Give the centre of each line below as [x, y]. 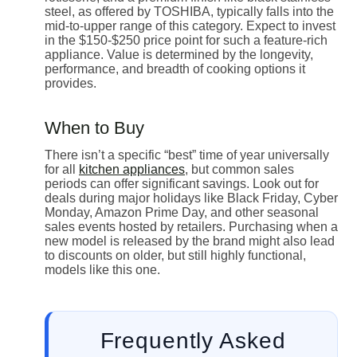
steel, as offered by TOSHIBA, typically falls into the [189, 11]
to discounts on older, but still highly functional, [175, 255]
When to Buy [94, 127]
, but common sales [239, 169]
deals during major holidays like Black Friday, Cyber [191, 198]
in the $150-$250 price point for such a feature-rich [186, 40]
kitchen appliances [132, 169]
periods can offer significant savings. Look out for [182, 183]
